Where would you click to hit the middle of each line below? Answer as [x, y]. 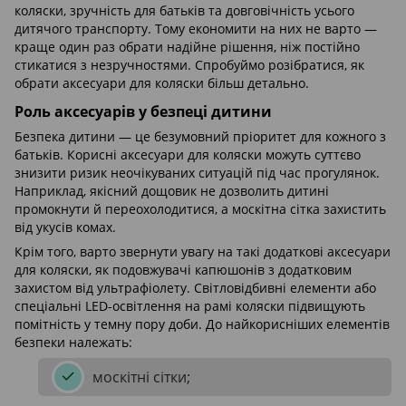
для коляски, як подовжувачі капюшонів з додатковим [183, 270]
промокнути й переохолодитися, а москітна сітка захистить [200, 209]
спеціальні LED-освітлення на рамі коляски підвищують [190, 306]
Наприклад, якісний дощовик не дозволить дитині [172, 191]
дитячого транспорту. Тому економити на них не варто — [196, 29]
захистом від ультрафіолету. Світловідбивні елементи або [195, 288]
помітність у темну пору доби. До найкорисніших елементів [202, 324]
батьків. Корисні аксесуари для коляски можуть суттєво [188, 155]
